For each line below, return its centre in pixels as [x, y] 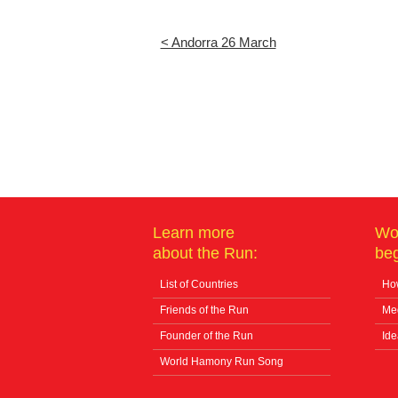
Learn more [194, 232]
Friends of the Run [204, 310]
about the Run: [205, 253]
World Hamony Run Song [222, 361]
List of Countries [199, 284]
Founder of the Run [207, 335]
